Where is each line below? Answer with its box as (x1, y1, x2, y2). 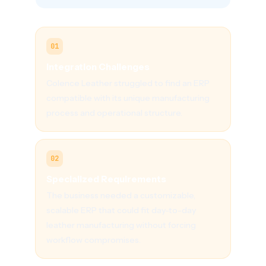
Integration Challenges (46, 61, 150, 72)
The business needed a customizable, (46, 189, 195, 201)
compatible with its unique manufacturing (46, 92, 210, 103)
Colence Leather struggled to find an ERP (46, 77, 210, 88)
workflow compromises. (46, 234, 141, 245)
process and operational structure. (46, 107, 182, 118)
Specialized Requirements (46, 173, 166, 185)
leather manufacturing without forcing (46, 219, 196, 230)
